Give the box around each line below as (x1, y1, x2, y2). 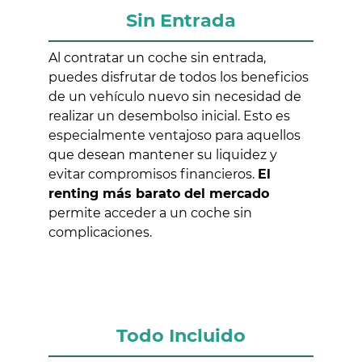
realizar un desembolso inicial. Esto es (48, 107, 290, 124)
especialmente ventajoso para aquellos (48, 127, 301, 143)
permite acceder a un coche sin (48, 204, 252, 221)
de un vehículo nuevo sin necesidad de (48, 88, 301, 104)
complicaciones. (48, 224, 152, 240)
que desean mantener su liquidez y (48, 146, 277, 162)
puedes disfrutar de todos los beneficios (48, 69, 309, 85)
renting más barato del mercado (48, 185, 269, 201)
